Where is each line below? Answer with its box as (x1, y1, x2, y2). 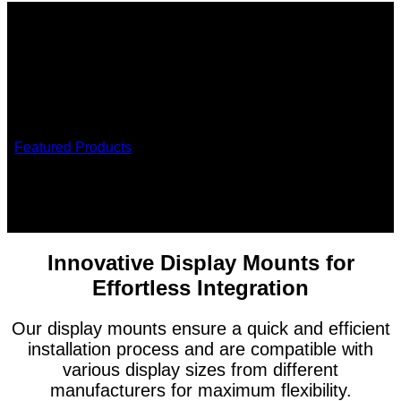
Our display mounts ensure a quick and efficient (11, 318, 390, 338)
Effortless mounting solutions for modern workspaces (7, 216, 341, 232)
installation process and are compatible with (28, 338, 373, 359)
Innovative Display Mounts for (47, 250, 354, 275)
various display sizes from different (63, 359, 338, 380)
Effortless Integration (92, 275, 309, 300)
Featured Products (14, 139, 132, 155)
